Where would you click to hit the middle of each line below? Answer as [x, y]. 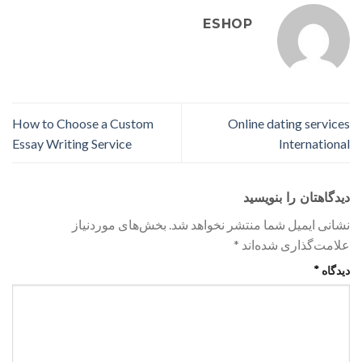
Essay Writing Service [72, 143]
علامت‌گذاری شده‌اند [295, 244]
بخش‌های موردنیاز [119, 224]
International [314, 143]
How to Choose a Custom [83, 123]
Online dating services [289, 123]
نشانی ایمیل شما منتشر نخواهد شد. [259, 224]
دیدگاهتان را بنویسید [295, 197]
